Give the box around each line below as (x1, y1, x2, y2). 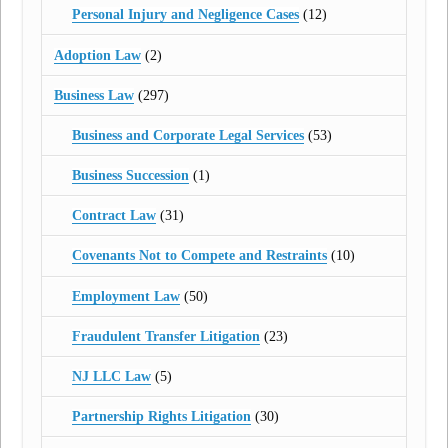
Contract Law (71, 208, 156, 224)
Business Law (54, 87, 135, 103)
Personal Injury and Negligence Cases (71, 7, 299, 23)
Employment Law (71, 288, 180, 304)
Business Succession (71, 168, 189, 184)
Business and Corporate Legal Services (71, 127, 304, 143)
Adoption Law (54, 47, 142, 63)
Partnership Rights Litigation (71, 409, 251, 425)
